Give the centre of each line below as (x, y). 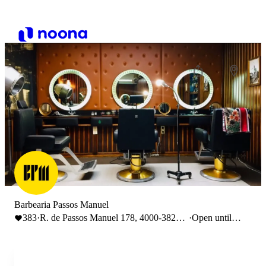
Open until (212, 218)
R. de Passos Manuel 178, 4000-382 (108, 218)
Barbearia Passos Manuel (61, 205)
